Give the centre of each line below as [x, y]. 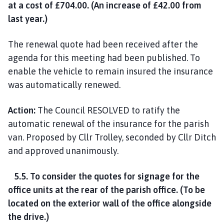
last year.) [28, 18]
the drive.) [28, 216]
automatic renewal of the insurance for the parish [108, 123]
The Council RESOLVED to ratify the [108, 110]
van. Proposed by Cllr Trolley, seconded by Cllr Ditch [112, 137]
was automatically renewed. [64, 84]
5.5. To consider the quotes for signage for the [104, 176]
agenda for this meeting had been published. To [104, 57]
